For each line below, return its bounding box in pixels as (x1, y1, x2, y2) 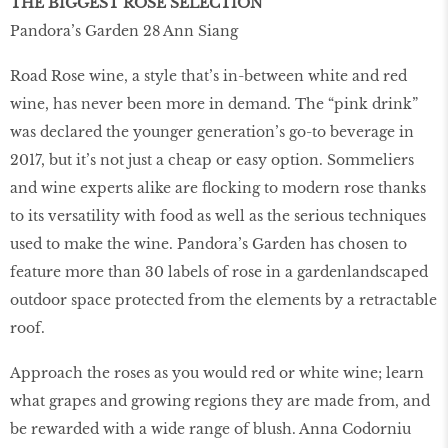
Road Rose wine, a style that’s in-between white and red (10, 67, 407, 86)
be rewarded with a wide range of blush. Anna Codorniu (10, 419, 411, 438)
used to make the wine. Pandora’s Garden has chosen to (10, 235, 407, 254)
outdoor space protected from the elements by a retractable (10, 291, 437, 310)
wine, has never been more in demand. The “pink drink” (10, 95, 418, 114)
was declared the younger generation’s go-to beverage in (10, 123, 414, 142)
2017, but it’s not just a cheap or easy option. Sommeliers (10, 151, 414, 170)
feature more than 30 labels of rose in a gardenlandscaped (10, 263, 428, 282)
